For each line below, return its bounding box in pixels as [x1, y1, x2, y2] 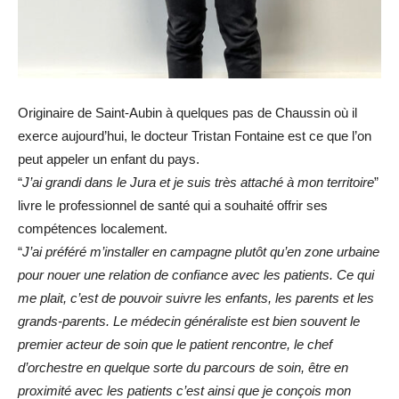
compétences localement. [18, 221, 167, 237]
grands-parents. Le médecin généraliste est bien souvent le [18, 313, 360, 330]
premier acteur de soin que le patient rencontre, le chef [18, 337, 332, 353]
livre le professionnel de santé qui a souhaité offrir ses [18, 198, 328, 214]
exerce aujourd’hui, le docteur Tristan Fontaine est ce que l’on [18, 128, 371, 144]
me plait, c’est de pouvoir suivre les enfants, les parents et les [18, 290, 374, 306]
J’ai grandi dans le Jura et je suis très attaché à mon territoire [22, 175, 374, 191]
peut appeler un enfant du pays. [18, 151, 199, 167]
